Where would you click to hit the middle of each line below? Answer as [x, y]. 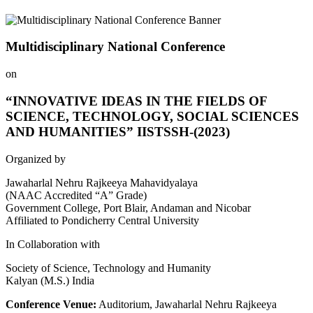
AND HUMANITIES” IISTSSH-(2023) [118, 131]
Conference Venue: [51, 304]
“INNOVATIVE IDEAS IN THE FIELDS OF [136, 101]
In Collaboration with [53, 244]
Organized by [36, 159]
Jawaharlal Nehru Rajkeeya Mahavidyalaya [102, 182]
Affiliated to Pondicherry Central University [102, 220]
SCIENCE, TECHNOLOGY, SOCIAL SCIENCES [152, 116]
